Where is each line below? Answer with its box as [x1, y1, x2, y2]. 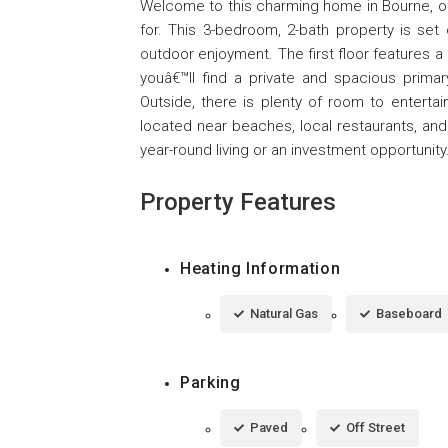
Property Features [140, 187, 336, 216]
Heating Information [180, 258, 341, 278]
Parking [180, 372, 241, 392]
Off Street [346, 419, 405, 435]
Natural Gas [250, 305, 318, 321]
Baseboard [376, 305, 442, 321]
